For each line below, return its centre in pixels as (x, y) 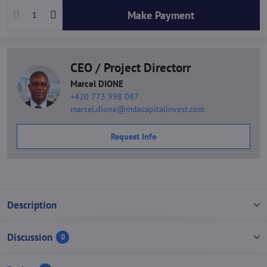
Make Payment (165, 15)
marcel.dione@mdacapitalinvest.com (137, 109)
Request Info (133, 137)
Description (32, 205)
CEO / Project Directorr (131, 68)
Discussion (30, 237)
